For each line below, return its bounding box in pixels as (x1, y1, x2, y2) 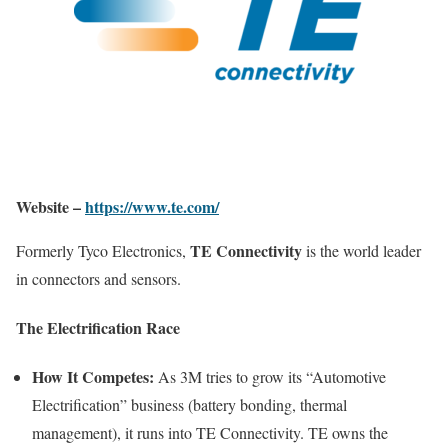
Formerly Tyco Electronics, (16, 239, 190, 261)
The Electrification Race (16, 315, 180, 339)
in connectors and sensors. (16, 267, 181, 289)
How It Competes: (32, 365, 154, 389)
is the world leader (302, 239, 421, 261)
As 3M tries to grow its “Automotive (154, 366, 386, 388)
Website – (16, 194, 85, 218)
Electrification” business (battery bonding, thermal (32, 394, 347, 416)
